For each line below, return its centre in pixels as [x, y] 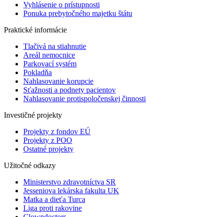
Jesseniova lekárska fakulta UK [71, 191]
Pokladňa [38, 73]
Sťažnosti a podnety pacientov [70, 90]
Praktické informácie [35, 30]
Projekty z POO [48, 140]
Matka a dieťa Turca [54, 200]
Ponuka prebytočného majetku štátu [78, 14]
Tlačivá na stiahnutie [55, 46]
